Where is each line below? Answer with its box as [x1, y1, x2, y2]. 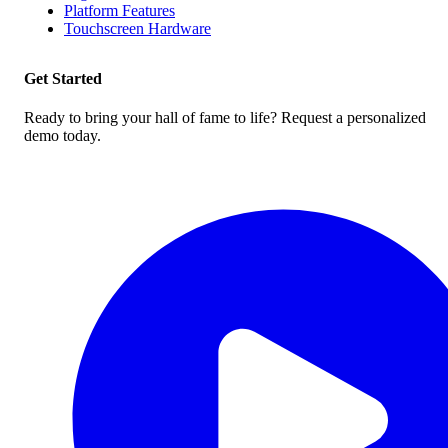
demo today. [24, 127, 101, 145]
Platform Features [64, 2, 175, 20]
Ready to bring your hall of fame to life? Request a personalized [24, 109, 426, 127]
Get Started [24, 70, 102, 88]
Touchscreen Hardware [64, 20, 211, 38]
